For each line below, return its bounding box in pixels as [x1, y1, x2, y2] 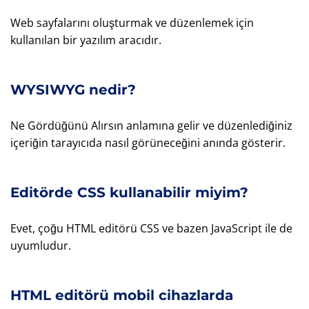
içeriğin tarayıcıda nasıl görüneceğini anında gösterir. [10, 134, 286, 150]
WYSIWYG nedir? [10, 81, 136, 98]
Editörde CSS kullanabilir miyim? [10, 183, 248, 201]
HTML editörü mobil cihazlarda [10, 286, 233, 303]
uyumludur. [10, 237, 71, 253]
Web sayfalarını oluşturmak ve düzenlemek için [10, 14, 254, 30]
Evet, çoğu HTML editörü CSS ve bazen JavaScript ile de [10, 220, 292, 236]
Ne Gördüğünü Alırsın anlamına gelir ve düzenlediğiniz [10, 117, 292, 133]
